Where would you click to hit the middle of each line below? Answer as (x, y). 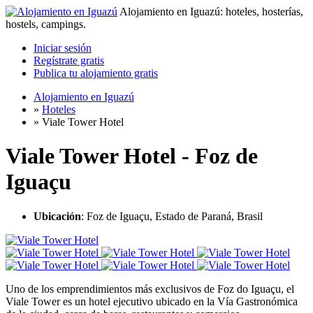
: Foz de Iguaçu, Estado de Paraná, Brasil (172, 216)
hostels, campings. (46, 24)
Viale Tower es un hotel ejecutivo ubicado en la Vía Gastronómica (152, 301)
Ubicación (57, 216)
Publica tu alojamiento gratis (96, 73)
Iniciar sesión (63, 48)
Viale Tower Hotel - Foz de (132, 156)
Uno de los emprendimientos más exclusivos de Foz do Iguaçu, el (150, 289)
